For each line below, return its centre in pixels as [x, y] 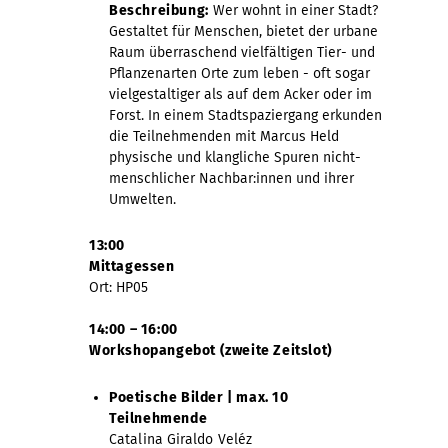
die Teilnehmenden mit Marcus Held [224, 136]
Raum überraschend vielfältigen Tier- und [242, 52]
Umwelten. [142, 199]
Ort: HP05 [118, 287]
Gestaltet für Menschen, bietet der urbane [243, 31]
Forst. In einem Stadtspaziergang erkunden [245, 115]
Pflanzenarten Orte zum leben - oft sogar [239, 73]
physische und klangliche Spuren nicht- [235, 157]
